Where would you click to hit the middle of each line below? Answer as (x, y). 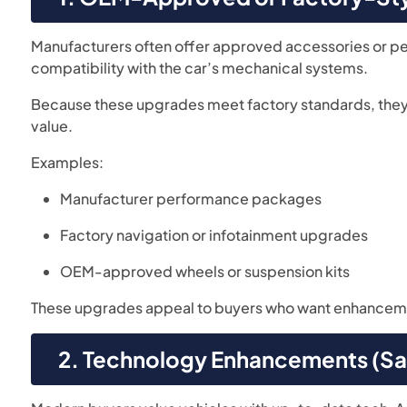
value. (52, 126)
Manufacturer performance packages (191, 199)
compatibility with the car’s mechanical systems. (200, 68)
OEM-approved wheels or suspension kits (205, 271)
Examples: (68, 162)
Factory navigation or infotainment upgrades (214, 235)
